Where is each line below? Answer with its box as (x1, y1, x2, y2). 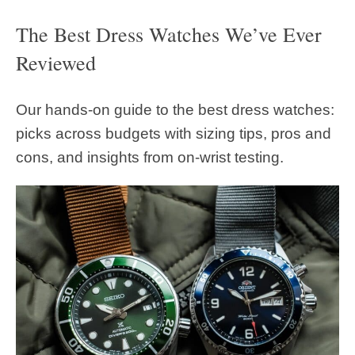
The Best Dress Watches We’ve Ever (16, 21, 322, 48)
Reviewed (16, 49, 96, 77)
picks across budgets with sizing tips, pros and (16, 124, 331, 142)
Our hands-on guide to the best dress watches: (16, 101, 334, 118)
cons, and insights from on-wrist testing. (16, 148, 284, 166)
